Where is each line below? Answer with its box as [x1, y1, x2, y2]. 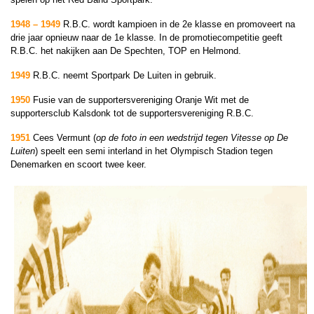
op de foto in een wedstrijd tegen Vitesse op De [96, 132, 288, 143]
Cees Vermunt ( [30, 132, 96, 143]
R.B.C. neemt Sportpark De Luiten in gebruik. [33, 70, 217, 81]
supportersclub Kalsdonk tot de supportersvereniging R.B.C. [11, 108, 254, 118]
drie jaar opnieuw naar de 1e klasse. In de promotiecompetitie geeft [11, 32, 282, 43]
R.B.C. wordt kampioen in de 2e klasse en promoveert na [63, 19, 295, 29]
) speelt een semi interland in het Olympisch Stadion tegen [35, 146, 273, 156]
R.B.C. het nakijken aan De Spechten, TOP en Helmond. [11, 46, 241, 56]
